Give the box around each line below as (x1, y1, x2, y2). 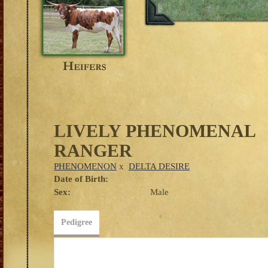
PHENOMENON (54, 162, 117, 171)
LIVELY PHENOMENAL (54, 121, 255, 141)
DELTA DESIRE (129, 162, 190, 171)
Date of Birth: (54, 174, 108, 184)
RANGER (54, 141, 132, 160)
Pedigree (61, 218, 92, 227)
